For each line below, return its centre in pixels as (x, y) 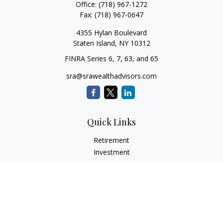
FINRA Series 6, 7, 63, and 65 (111, 58)
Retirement (111, 140)
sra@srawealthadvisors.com (111, 76)
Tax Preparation (111, 212)
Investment (111, 152)
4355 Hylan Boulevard (111, 33)
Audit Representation (111, 200)
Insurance (111, 176)
